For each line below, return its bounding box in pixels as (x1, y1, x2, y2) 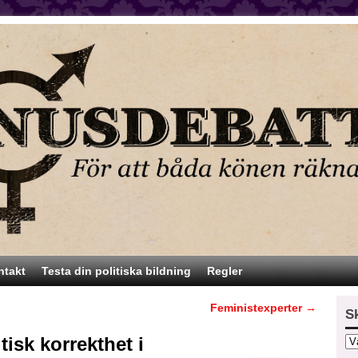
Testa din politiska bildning (42, 265, 191, 278)
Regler (207, 265, 242, 278)
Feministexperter (210, 301, 306, 315)
